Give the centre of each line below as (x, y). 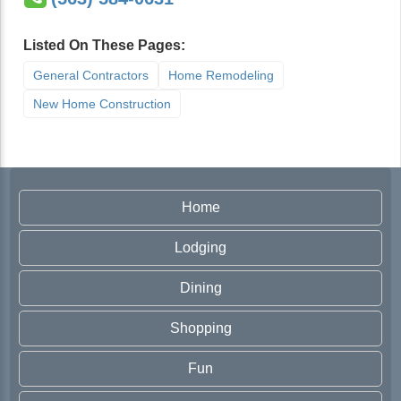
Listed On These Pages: (104, 45)
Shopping (200, 328)
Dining (200, 288)
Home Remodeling (221, 75)
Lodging (200, 247)
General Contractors (91, 75)
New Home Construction (102, 104)
